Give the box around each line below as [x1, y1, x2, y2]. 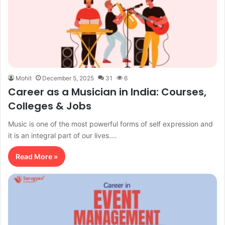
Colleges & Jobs [8, 98, 91, 113]
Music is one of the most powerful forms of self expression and [8, 119, 213, 128]
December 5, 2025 [42, 74, 94, 82]
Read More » [16, 152, 58, 161]
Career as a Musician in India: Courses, [8, 84, 206, 99]
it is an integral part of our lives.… [8, 131, 117, 140]
